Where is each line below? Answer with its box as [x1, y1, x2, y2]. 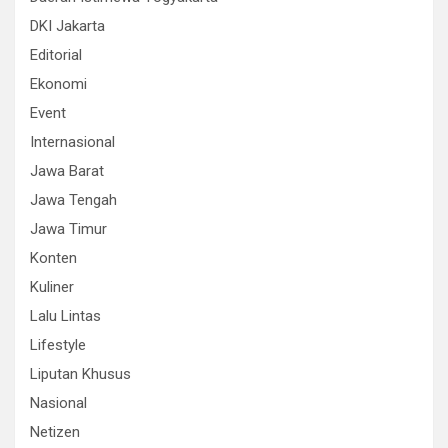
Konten [30, 249, 77, 267]
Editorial [30, 46, 82, 64]
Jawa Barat [30, 162, 104, 180]
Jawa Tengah [30, 191, 117, 209]
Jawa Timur [30, 220, 107, 238]
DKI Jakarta [30, 17, 105, 35]
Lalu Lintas [30, 307, 101, 325]
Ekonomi [30, 75, 87, 93]
